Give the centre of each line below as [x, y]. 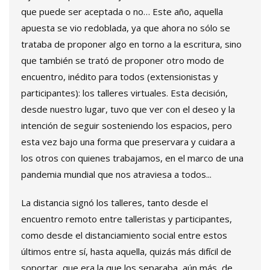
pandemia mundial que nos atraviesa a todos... [116, 174]
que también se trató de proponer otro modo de [123, 61]
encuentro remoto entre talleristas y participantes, [127, 219]
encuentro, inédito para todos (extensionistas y [120, 77]
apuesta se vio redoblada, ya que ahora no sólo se [126, 28]
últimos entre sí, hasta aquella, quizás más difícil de [126, 252]
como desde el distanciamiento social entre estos [124, 235]
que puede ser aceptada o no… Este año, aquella [122, 12]
